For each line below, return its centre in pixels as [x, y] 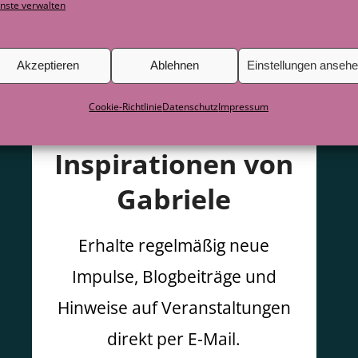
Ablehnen [175, 65]
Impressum [244, 106]
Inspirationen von [174, 163]
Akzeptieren [48, 65]
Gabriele [174, 199]
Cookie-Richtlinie [126, 106]
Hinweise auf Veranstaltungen [174, 308]
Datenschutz [191, 106]
